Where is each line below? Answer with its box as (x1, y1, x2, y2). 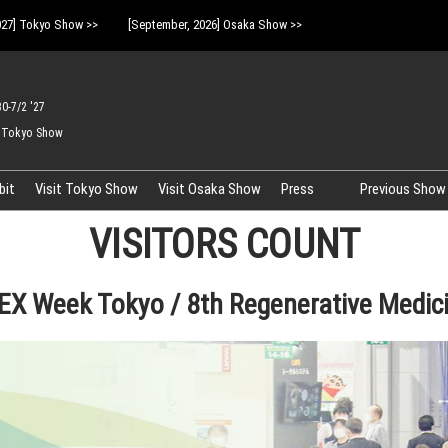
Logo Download (311, 218, 403, 236)
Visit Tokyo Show (35, 180, 139, 198)
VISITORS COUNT (88, 221, 360, 268)
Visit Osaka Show (158, 180, 262, 198)
